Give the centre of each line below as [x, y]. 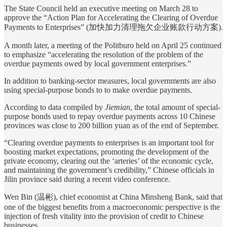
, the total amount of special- [175, 107]
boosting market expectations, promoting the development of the [106, 152]
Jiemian [118, 107]
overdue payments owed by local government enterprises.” [98, 63]
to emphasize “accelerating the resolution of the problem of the [104, 54]
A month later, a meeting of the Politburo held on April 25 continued [113, 45]
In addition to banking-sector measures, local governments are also [110, 81]
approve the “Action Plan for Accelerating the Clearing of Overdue [111, 17]
